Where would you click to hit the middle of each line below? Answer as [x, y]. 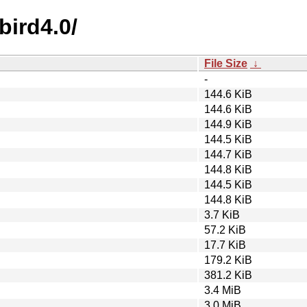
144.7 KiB [228, 154]
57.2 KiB [225, 230]
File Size [226, 63]
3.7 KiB [222, 214]
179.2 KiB [228, 260]
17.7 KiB [225, 245]
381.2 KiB [228, 275]
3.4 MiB [223, 290]
